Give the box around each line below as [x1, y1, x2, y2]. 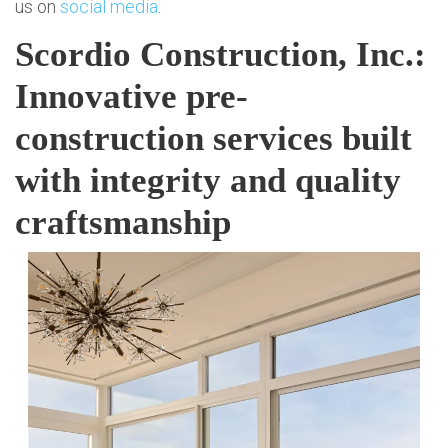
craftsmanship [15, 203, 231, 243]
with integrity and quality [15, 161, 401, 201]
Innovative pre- [15, 77, 248, 117]
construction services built [15, 119, 412, 159]
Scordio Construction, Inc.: [15, 35, 426, 75]
